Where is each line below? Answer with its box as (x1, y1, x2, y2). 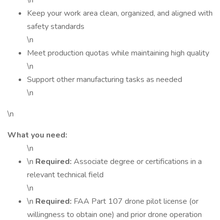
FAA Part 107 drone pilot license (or (74, 196, 198, 207)
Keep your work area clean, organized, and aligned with (27, 8, 213, 19)
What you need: (7, 130, 67, 140)
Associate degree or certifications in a (74, 156, 202, 167)
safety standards (27, 21, 84, 32)
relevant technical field (27, 169, 104, 180)
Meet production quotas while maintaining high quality (27, 48, 209, 58)
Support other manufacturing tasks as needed (27, 74, 182, 85)
